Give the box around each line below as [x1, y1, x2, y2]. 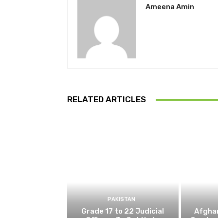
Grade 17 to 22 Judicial [81, 206, 164, 216]
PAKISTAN [108, 196, 136, 202]
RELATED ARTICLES [67, 94, 146, 105]
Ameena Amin [145, 2, 194, 12]
